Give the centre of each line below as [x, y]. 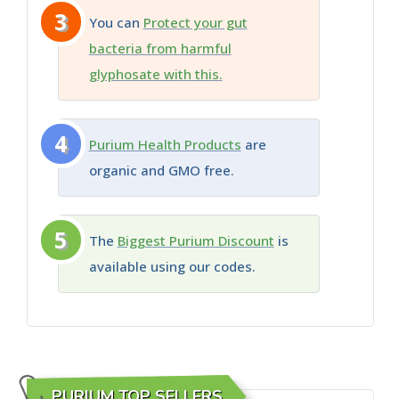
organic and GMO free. [161, 170]
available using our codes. [172, 266]
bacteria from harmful [160, 48]
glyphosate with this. [155, 73]
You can [116, 22]
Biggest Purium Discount [195, 240]
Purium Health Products [165, 144]
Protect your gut [195, 22]
